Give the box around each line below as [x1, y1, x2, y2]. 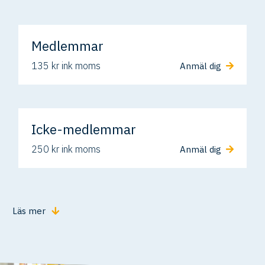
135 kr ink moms [31, 60, 101, 72]
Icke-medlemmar [31, 120, 137, 138]
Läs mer [12, 205, 46, 217]
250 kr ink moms [31, 143, 101, 156]
